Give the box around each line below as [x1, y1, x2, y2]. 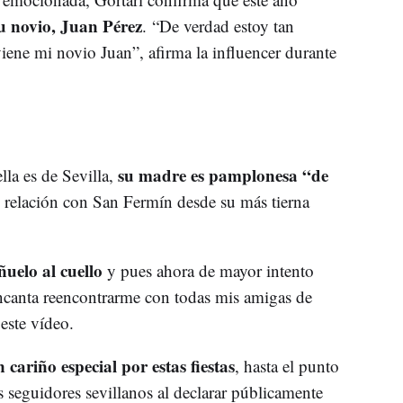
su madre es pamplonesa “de [117, 163, 328, 188]
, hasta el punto [234, 354, 339, 378]
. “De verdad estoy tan [141, 14, 294, 38]
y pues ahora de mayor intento [102, 259, 314, 282]
